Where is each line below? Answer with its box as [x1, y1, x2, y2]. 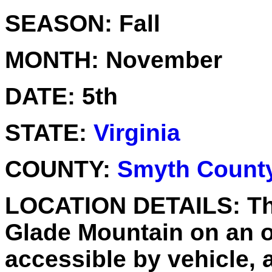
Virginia [93, 119, 180, 146]
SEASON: [5, 10, 112, 36]
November [99, 46, 222, 73]
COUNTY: [5, 155, 110, 182]
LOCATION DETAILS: [5, 192, 240, 219]
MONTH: [5, 46, 99, 73]
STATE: [5, 119, 87, 146]
